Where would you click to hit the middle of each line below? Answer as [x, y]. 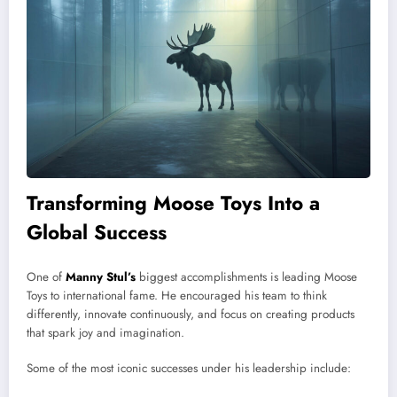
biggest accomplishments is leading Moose [246, 276]
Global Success [97, 233]
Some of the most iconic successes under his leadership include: [189, 368]
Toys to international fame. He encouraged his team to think [177, 295]
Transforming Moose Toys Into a [173, 203]
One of [46, 276]
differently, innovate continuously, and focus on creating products [191, 314]
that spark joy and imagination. [105, 332]
